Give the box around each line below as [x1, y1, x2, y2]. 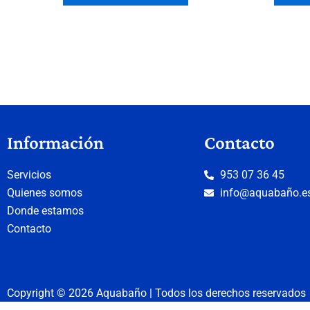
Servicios [7, 167, 51, 181]
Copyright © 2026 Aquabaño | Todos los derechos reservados [7, 286, 306, 300]
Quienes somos [7, 185, 82, 199]
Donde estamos [7, 203, 84, 217]
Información [7, 131, 104, 153]
